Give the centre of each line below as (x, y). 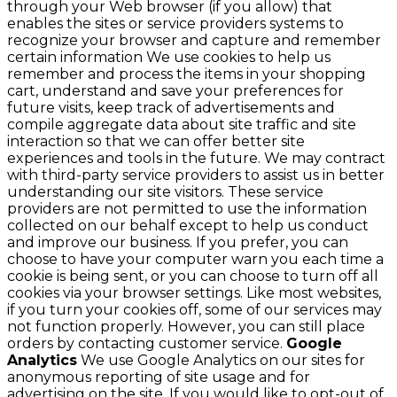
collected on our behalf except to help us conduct (188, 225)
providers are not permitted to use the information (187, 208)
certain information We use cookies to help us (169, 57)
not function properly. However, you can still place (186, 326)
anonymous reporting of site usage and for (159, 377)
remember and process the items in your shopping (187, 74)
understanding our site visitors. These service (165, 191)
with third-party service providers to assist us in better (196, 175)
